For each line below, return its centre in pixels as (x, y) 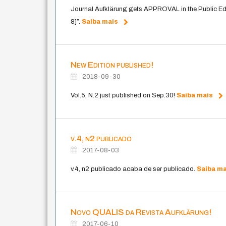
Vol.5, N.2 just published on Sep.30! (124, 95)
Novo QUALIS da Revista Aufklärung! (141, 212)
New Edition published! (112, 65)
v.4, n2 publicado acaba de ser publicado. (134, 169)
